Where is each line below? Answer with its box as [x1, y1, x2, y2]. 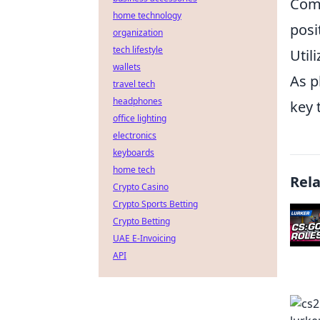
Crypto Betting [113, 215, 170, 227]
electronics [113, 129, 156, 141]
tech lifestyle [113, 44, 163, 56]
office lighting [113, 112, 166, 124]
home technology [113, 9, 181, 21]
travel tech [113, 78, 155, 90]
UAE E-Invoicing [113, 232, 176, 244]
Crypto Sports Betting [113, 198, 198, 210]
